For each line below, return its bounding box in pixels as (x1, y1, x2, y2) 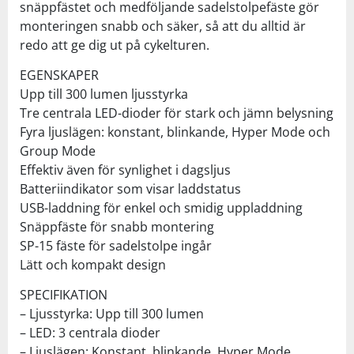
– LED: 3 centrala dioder (20, 323, 160, 341)
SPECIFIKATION (20, 285, 107, 303)
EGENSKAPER (20, 66, 99, 84)
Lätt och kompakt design (20, 255, 166, 273)
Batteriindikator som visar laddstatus (20, 179, 241, 198)
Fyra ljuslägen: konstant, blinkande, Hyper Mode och (20, 122, 330, 141)
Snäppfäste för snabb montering (20, 217, 214, 235)
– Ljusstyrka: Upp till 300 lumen (20, 304, 204, 322)
